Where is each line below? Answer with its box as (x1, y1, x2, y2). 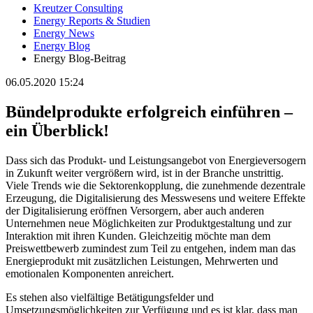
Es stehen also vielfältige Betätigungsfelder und (6, 291, 214, 303)
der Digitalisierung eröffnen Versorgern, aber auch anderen (6, 204, 264, 217)
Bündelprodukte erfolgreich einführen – (6, 102, 293, 121)
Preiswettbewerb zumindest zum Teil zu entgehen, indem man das (6, 242, 296, 254)
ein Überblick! (6, 121, 109, 140)
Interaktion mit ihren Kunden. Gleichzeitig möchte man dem (6, 229, 270, 242)
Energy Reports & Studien (34, 14, 150, 27)
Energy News (34, 27, 94, 39)
